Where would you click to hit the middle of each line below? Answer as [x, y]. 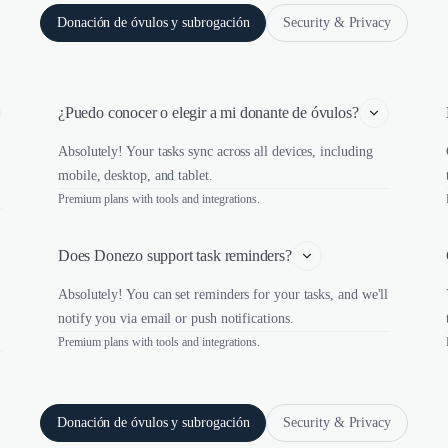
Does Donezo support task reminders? [175, 255]
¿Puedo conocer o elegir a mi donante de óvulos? [208, 112]
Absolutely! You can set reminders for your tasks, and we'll [223, 294]
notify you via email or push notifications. [176, 318]
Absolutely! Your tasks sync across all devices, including [215, 151]
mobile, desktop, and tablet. [135, 175]
